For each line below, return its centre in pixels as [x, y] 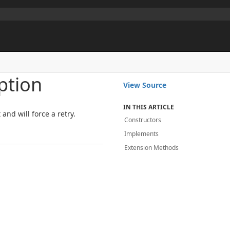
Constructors [143, 120]
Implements [142, 134]
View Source [145, 85]
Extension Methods [152, 148]
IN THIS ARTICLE [149, 107]
